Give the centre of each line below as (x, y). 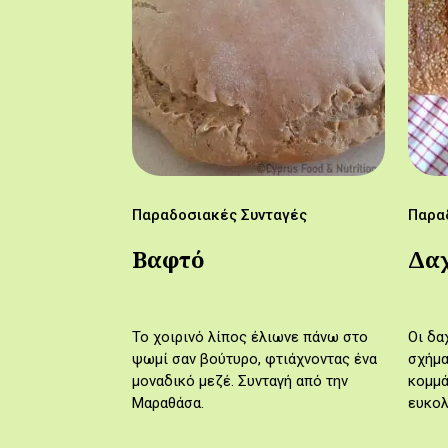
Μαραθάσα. (168, 403)
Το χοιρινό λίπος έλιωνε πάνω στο (250, 337)
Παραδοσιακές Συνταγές (219, 215)
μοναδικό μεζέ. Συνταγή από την (240, 381)
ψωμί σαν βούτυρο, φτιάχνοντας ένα (254, 359)
